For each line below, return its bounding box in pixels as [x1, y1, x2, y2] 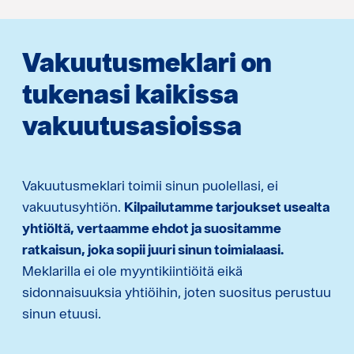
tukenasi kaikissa [22, 77, 239, 111]
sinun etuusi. [22, 305, 101, 322]
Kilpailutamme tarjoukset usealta [124, 198, 330, 216]
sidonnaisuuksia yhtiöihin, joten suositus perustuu [22, 284, 331, 301]
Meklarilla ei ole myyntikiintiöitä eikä [22, 262, 243, 280]
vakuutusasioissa [22, 109, 242, 142]
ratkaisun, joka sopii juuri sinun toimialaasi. [22, 241, 284, 258]
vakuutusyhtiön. [22, 198, 124, 216]
